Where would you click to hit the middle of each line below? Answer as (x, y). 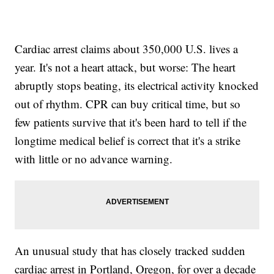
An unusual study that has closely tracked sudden (130, 251)
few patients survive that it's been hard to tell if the (131, 122)
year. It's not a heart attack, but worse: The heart (125, 67)
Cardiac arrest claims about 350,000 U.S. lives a (127, 49)
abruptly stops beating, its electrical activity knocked (137, 86)
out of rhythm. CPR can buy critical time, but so (128, 104)
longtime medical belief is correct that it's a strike (128, 141)
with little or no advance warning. (94, 159)
